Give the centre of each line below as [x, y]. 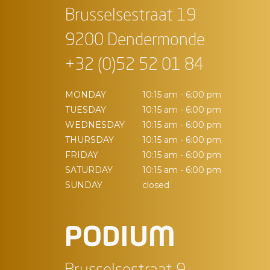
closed [155, 185]
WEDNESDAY [95, 125]
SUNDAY [84, 185]
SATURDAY [89, 170]
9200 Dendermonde [135, 41]
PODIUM [120, 238]
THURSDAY [89, 140]
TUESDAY [86, 110]
